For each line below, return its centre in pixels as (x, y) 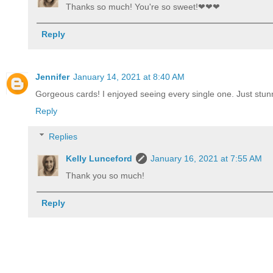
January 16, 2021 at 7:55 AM (207, 158)
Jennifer (52, 77)
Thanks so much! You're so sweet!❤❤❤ (143, 6)
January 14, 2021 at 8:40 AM (129, 77)
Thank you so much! (105, 175)
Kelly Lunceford (99, 158)
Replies (63, 136)
